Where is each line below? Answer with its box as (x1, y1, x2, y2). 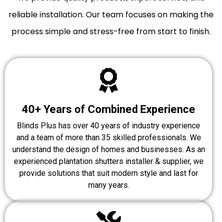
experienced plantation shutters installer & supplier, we (13, 156, 204, 166)
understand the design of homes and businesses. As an (12, 144, 205, 154)
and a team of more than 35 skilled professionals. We (16, 132, 201, 142)
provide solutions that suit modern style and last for (19, 168, 198, 178)
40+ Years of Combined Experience (22, 103, 195, 115)
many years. (88, 180, 129, 190)
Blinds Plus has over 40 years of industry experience (17, 120, 200, 130)
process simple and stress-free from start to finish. (11, 25, 211, 37)
